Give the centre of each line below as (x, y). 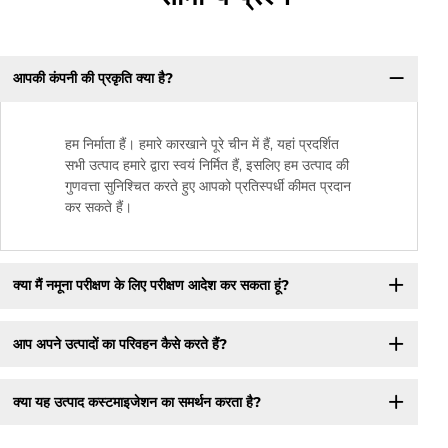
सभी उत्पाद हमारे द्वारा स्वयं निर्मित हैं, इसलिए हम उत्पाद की (207, 164)
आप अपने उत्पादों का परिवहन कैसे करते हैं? (119, 343)
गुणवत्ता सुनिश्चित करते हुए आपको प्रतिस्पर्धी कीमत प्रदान (208, 185)
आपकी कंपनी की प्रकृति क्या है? (92, 78)
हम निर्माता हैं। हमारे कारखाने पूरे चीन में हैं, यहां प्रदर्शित (202, 143)
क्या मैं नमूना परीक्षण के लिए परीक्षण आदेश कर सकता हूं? (150, 285)
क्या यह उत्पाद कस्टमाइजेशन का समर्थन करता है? (136, 401)
